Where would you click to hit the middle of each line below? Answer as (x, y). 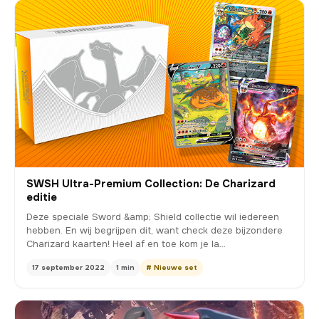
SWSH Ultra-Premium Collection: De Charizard (151, 184)
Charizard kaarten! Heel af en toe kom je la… (169, 244)
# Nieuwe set (172, 268)
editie (42, 198)
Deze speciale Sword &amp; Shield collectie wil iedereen (153, 217)
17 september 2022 (68, 268)
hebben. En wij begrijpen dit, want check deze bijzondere (155, 231)
